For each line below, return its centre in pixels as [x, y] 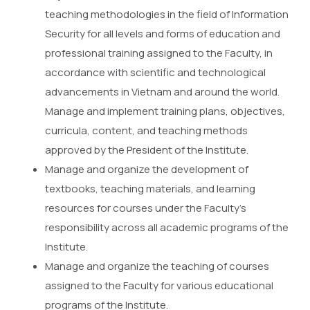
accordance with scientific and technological [155, 73]
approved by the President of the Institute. [147, 150]
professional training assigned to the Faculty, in [159, 53]
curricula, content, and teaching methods [146, 131]
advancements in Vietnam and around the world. [162, 92]
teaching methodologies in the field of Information [167, 15]
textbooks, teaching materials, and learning [150, 189]
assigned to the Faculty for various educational [159, 286]
